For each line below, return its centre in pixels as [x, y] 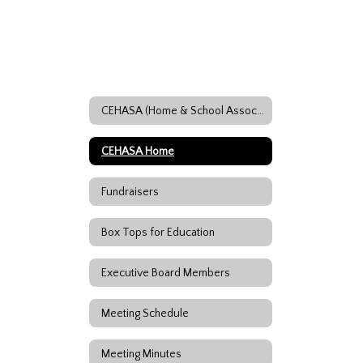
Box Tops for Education [158, 232]
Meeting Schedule [145, 313]
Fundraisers [130, 192]
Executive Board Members [166, 273]
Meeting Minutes [141, 354]
